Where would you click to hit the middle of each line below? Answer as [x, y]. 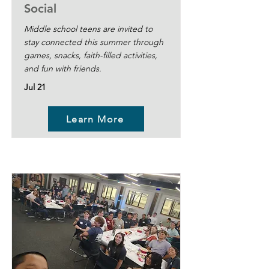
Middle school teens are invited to [88, 29]
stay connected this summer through [94, 42]
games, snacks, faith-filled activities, [91, 55]
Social [40, 8]
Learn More [95, 119]
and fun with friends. [63, 68]
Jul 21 [35, 87]
